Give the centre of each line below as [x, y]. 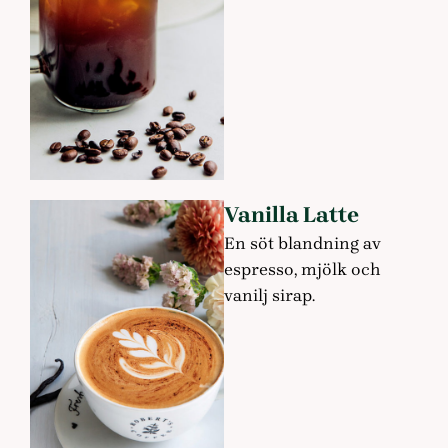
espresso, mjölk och [302, 269]
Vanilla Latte [291, 215]
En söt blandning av [302, 243]
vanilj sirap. [269, 295]
